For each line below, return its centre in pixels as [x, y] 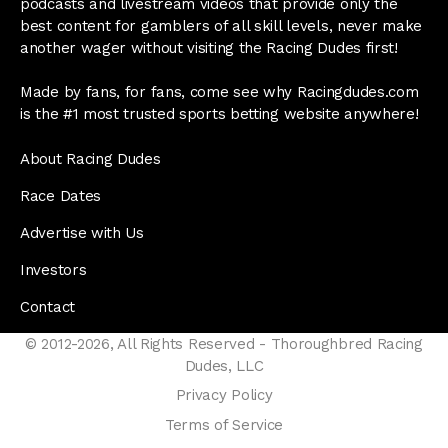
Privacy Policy [224, 395]
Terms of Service [224, 424]
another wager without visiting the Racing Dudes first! [209, 47]
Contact [47, 306]
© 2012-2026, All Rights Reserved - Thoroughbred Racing [224, 343]
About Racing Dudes [90, 158]
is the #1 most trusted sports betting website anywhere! [219, 114]
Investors [53, 269]
